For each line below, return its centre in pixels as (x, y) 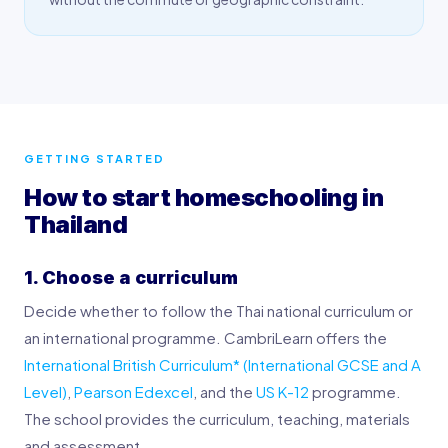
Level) (45, 391)
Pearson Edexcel (133, 391)
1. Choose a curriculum (131, 277)
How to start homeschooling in (204, 197)
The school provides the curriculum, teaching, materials (217, 418)
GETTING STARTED (94, 158)
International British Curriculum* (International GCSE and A (222, 364)
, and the (224, 391)
